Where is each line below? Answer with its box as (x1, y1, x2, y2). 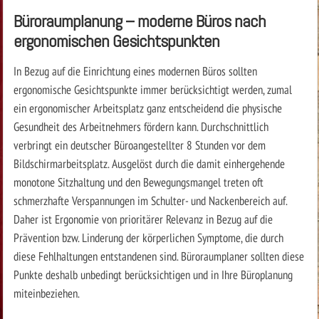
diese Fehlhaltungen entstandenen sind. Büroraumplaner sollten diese (13, 247, 304, 264)
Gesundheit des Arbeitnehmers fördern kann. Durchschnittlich (13, 117, 268, 135)
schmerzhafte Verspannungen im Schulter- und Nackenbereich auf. (13, 192, 287, 209)
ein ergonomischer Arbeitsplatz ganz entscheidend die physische (13, 99, 282, 116)
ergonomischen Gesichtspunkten (13, 29, 219, 52)
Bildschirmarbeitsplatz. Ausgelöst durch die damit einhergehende (13, 155, 285, 172)
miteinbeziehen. (13, 284, 80, 301)
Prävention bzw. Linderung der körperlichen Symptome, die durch (13, 229, 283, 246)
